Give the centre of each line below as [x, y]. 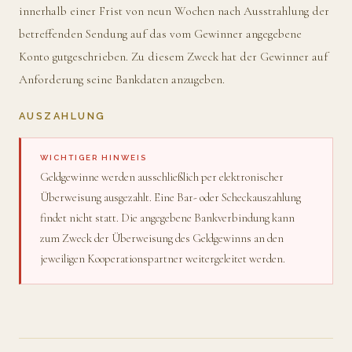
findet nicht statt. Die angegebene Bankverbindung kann [167, 218]
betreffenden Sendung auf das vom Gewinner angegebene [160, 34]
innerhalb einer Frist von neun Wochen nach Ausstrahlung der [174, 11]
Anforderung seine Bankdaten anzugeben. [122, 80]
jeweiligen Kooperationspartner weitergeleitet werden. [163, 259]
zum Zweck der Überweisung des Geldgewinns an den [162, 238]
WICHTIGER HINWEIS [93, 157]
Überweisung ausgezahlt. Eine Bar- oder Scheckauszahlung [170, 198]
